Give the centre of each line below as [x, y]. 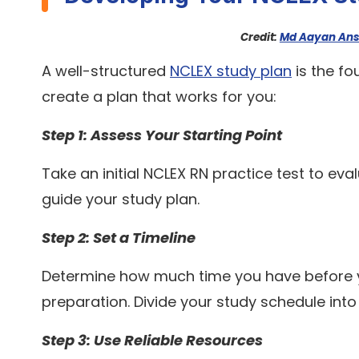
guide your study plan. [121, 200]
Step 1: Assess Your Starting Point [162, 135]
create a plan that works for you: [159, 97]
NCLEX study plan [231, 71]
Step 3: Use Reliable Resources [152, 341]
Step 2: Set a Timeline [119, 238]
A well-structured [106, 71]
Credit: [260, 37]
